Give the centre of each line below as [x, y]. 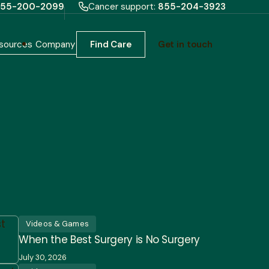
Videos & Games [57, 223]
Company [56, 44]
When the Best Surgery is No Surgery [110, 239]
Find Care [111, 44]
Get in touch [185, 44]
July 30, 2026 [43, 257]
